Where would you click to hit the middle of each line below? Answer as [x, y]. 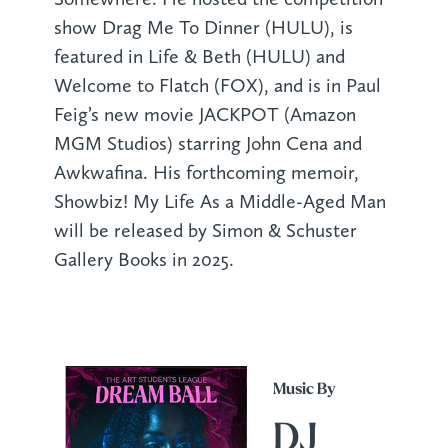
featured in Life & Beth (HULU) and [199, 57]
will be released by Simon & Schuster [205, 231]
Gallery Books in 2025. [143, 260]
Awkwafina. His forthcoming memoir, [206, 173]
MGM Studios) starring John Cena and [207, 144]
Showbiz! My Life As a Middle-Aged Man [219, 202]
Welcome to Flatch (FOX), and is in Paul [217, 86]
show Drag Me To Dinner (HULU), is [203, 28]
